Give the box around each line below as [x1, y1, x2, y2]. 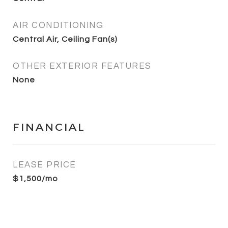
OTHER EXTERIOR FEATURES [13, 61, 152, 71]
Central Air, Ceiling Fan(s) [13, 35, 118, 43]
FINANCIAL [13, 120, 85, 133]
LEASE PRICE [13, 160, 76, 169]
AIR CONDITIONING [13, 20, 103, 30]
